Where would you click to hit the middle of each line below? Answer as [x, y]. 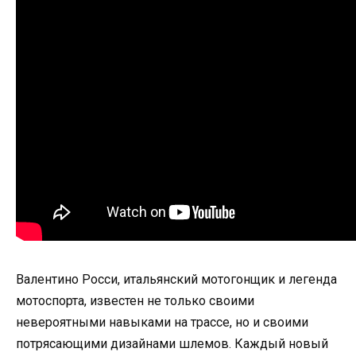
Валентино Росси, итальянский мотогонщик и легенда [176, 279]
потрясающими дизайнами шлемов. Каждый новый [172, 343]
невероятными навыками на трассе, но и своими [162, 322]
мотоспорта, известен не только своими [135, 300]
